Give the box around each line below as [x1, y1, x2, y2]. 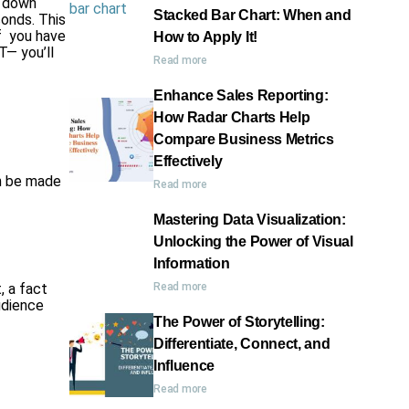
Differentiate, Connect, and [153, 336, 330, 351]
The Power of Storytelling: [153, 314, 325, 330]
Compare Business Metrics [153, 131, 334, 147]
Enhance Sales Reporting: [153, 88, 329, 103]
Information [153, 256, 230, 271]
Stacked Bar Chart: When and [153, 7, 351, 23]
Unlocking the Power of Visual [153, 234, 353, 249]
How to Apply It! [153, 29, 257, 45]
